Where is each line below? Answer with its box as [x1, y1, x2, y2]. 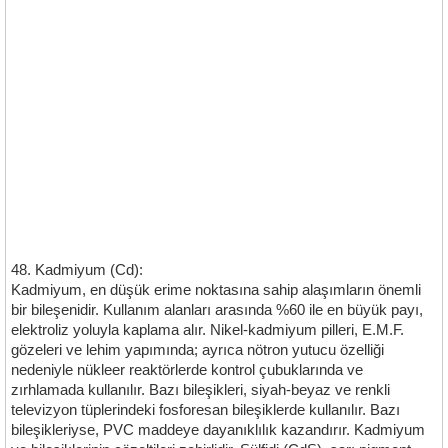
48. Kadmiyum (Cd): [11, 262, 143, 278]
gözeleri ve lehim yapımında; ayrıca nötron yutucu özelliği [11, 342, 384, 358]
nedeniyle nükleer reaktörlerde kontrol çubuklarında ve [11, 362, 363, 378]
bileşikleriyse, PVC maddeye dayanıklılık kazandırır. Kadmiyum [11, 422, 425, 438]
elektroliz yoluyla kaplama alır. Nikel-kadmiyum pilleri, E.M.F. [11, 322, 404, 338]
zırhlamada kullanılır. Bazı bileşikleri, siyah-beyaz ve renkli [11, 382, 390, 398]
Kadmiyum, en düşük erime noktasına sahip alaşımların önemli [11, 282, 421, 298]
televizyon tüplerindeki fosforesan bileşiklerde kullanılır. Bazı [11, 402, 400, 418]
